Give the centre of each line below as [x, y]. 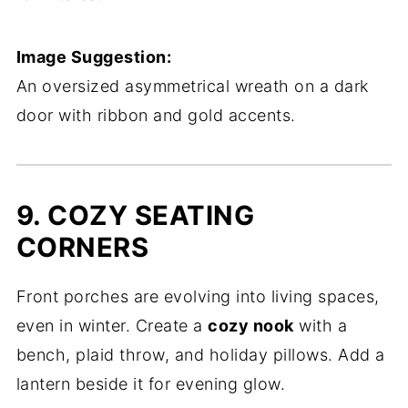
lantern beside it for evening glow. [151, 384]
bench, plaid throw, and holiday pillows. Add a [200, 355]
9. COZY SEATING [135, 215]
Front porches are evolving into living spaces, [198, 296]
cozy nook [251, 326]
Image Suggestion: [94, 57]
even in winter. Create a [112, 326]
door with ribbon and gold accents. [156, 115]
